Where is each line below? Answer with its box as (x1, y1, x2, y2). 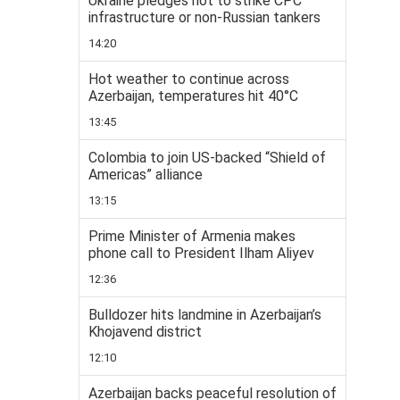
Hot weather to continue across (88, 71, 289, 87)
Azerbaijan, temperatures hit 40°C (88, 87, 298, 104)
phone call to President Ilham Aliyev (88, 245, 314, 262)
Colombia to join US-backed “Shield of (88, 149, 326, 166)
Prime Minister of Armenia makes (88, 228, 296, 245)
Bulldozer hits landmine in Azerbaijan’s (88, 306, 321, 323)
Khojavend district (88, 323, 202, 340)
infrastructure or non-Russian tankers (88, 9, 321, 26)
